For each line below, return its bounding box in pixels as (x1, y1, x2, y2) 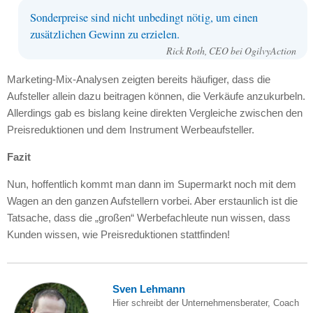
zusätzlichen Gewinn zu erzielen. (29, 27, 180, 43)
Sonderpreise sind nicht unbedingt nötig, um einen (29, 10, 258, 26)
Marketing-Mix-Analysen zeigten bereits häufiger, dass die (6, 73, 270, 85)
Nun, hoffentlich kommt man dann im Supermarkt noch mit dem (6, 177, 296, 190)
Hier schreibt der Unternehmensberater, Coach (112, 297, 299, 308)
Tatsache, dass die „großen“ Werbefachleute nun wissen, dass (6, 211, 291, 224)
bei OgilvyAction (230, 44, 296, 58)
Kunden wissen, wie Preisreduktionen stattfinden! (6, 228, 230, 240)
